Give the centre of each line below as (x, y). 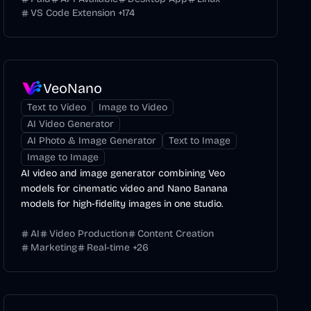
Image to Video (133, 107)
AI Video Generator (71, 124)
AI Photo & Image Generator (92, 141)
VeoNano (73, 88)
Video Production (89, 234)
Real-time (109, 247)
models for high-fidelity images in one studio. (122, 204)
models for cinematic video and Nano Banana (125, 188)
